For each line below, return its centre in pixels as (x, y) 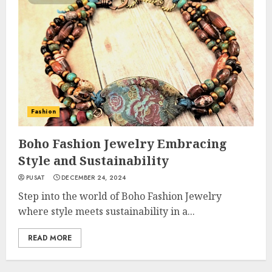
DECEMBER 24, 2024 (94, 178)
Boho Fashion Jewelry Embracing (123, 144)
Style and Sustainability (93, 161)
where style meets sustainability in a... (107, 211)
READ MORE (50, 238)
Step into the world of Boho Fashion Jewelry (120, 196)
